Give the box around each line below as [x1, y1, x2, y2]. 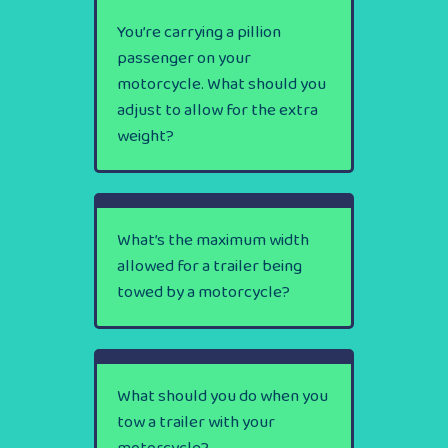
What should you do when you [117, 382, 328, 410]
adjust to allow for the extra [117, 96, 318, 124]
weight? [117, 122, 174, 150]
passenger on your [117, 44, 251, 72]
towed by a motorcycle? [117, 278, 290, 306]
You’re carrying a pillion [117, 18, 281, 46]
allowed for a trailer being [117, 252, 302, 280]
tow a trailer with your [117, 408, 275, 436]
